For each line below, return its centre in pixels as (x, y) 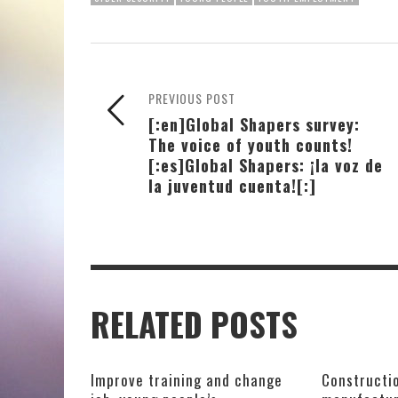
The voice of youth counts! (251, 144)
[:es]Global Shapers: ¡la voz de (266, 164)
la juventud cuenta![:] (232, 185)
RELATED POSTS (194, 324)
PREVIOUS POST (192, 98)
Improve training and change (187, 379)
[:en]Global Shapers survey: (254, 123)
